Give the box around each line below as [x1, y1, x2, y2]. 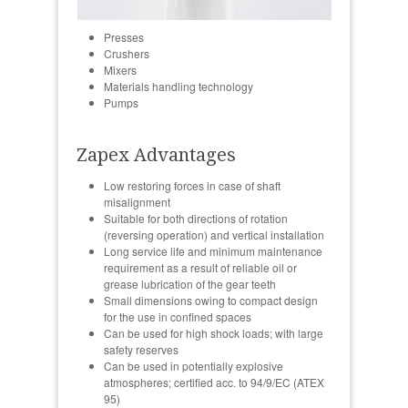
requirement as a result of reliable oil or [104, 259, 297, 275]
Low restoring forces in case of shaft [104, 177, 280, 193]
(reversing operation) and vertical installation [104, 226, 324, 242]
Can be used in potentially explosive [104, 357, 283, 373]
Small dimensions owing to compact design [104, 291, 318, 308]
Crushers [104, 45, 149, 61]
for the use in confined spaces [104, 308, 251, 324]
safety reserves [104, 341, 178, 357]
